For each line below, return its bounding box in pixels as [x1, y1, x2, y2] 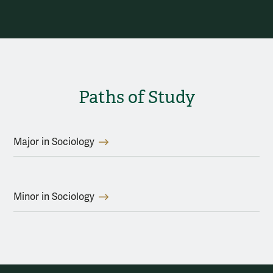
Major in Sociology [13, 136, 94, 149]
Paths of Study [78, 87, 195, 108]
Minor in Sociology [13, 191, 94, 204]
